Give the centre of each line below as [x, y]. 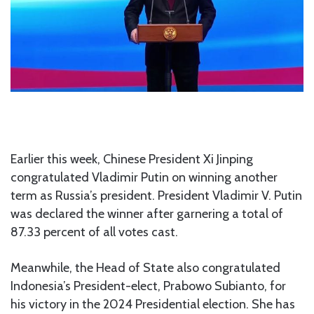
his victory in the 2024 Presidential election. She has [153, 305]
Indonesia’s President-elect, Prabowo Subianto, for [148, 286]
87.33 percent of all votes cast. [94, 232]
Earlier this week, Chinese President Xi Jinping [132, 159]
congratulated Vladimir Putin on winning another [144, 178]
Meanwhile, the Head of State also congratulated [145, 268]
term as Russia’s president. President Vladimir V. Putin [156, 196]
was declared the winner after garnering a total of [147, 214]
